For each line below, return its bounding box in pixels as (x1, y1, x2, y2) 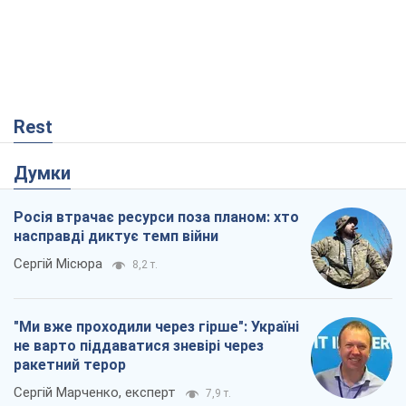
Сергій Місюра (14, 256, 102, 273)
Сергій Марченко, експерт (14, 384, 176, 401)
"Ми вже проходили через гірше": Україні (14, 318, 299, 336)
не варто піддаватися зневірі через (14, 337, 264, 355)
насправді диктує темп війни (14, 227, 218, 246)
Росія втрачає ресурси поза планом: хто (14, 208, 299, 227)
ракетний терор (14, 356, 126, 374)
